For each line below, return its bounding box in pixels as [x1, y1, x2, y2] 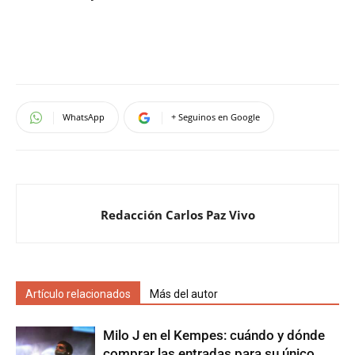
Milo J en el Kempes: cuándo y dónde [103, 327, 325, 343]
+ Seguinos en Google [171, 111, 260, 123]
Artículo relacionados [25, 288, 131, 300]
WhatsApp [63, 111, 105, 123]
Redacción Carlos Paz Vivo [100, 207, 255, 223]
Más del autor [150, 288, 218, 300]
